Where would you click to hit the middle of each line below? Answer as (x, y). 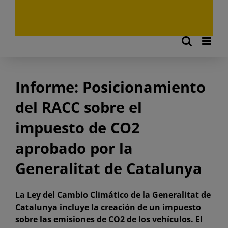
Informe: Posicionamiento (110, 87)
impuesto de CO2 (77, 128)
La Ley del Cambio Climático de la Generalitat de (113, 195)
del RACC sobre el (78, 108)
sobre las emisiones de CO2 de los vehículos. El (109, 220)
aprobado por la (74, 148)
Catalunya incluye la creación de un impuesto (108, 207)
